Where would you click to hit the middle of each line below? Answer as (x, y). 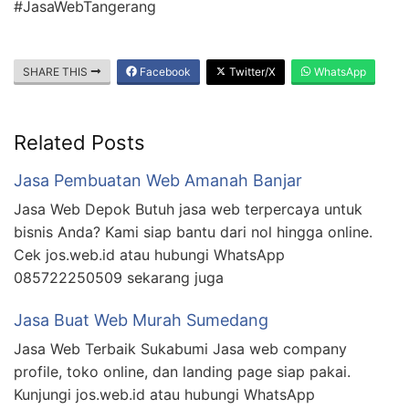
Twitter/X (251, 71)
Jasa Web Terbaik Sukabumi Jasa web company (180, 348)
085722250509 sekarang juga (119, 277)
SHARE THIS (57, 71)
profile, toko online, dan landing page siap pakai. (182, 371)
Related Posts (79, 142)
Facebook (164, 71)
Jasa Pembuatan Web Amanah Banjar (158, 180)
